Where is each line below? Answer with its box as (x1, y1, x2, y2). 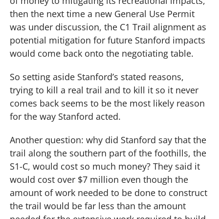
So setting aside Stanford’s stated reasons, (10, 70, 184, 83)
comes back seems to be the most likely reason (10, 97, 205, 109)
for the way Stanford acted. (10, 110, 121, 122)
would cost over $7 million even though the (10, 173, 188, 185)
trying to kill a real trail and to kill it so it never (10, 84, 198, 96)
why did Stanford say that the (86, 133, 206, 146)
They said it (153, 160, 200, 172)
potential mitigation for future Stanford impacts (10, 34, 205, 46)
